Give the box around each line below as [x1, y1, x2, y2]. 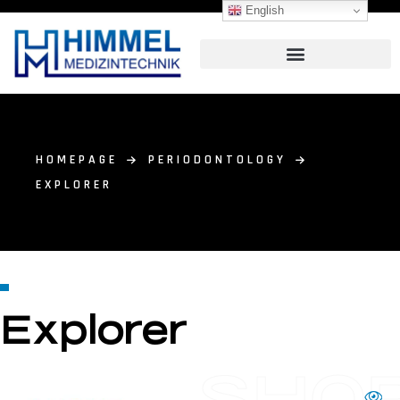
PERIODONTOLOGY [148, 152, 287, 169]
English [242, 3, 285, 17]
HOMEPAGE [36, 152, 118, 169]
